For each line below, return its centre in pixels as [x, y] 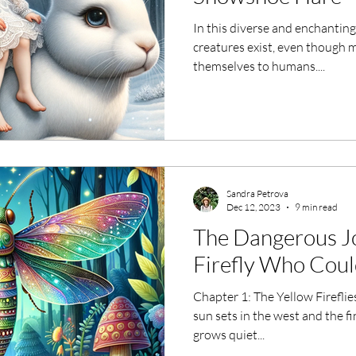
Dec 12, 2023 [253, 207]
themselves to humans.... [259, 66]
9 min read [316, 207]
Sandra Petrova [257, 193]
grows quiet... [229, 335]
